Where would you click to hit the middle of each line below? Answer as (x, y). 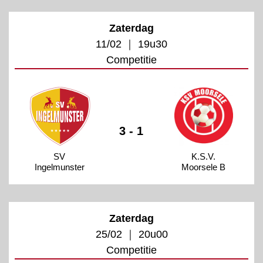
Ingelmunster (59, 167)
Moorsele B (204, 167)
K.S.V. (204, 156)
